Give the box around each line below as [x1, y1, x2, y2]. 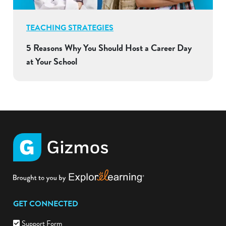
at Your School [26, 54, 77, 68]
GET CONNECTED [13, 197, 78, 210]
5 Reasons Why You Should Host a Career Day [26, 40, 192, 54]
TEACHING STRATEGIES [26, 21, 114, 34]
